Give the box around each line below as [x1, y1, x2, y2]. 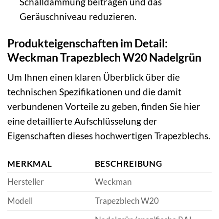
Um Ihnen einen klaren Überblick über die [7, 71, 180, 83]
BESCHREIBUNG [94, 158, 162, 169]
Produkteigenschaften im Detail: [7, 36, 168, 50]
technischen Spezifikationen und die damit [7, 86, 181, 98]
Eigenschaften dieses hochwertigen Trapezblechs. [7, 130, 210, 142]
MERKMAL [7, 158, 53, 169]
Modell [7, 196, 33, 206]
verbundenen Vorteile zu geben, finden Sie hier [7, 101, 200, 112]
